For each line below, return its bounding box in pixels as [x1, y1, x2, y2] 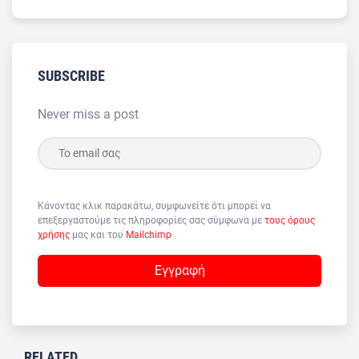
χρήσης [38, 228, 72, 240]
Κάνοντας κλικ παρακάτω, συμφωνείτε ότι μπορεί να [38, 200, 271, 212]
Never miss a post [38, 106, 139, 122]
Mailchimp [126, 228, 171, 240]
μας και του [72, 228, 126, 240]
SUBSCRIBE [38, 67, 105, 84]
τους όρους [264, 214, 315, 226]
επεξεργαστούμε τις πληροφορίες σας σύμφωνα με [38, 214, 264, 226]
